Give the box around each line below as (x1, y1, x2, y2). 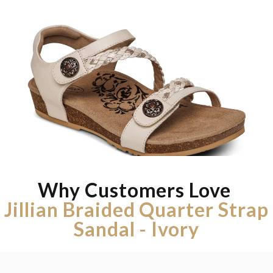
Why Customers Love (37, 177, 236, 202)
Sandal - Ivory (73, 216, 200, 241)
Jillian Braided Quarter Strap (4, 197, 269, 221)
